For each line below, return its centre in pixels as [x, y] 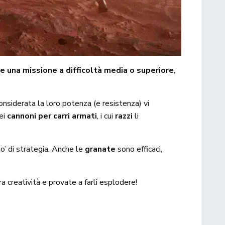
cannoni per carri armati [52, 116]
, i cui [106, 116]
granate [100, 149]
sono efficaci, [139, 149]
